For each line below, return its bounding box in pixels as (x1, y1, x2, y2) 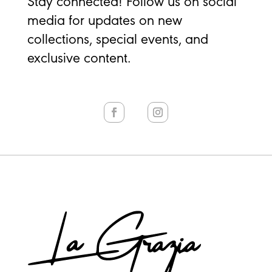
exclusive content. (27, 51, 131, 66)
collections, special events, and (27, 32, 208, 47)
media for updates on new (27, 13, 182, 29)
